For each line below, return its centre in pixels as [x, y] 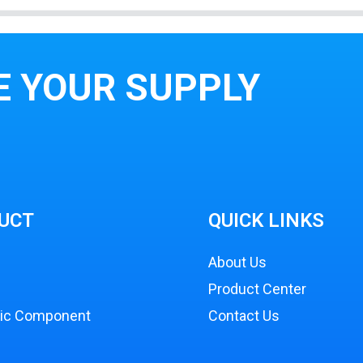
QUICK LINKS [267, 220]
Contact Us [244, 315]
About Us [238, 262]
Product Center [258, 288]
